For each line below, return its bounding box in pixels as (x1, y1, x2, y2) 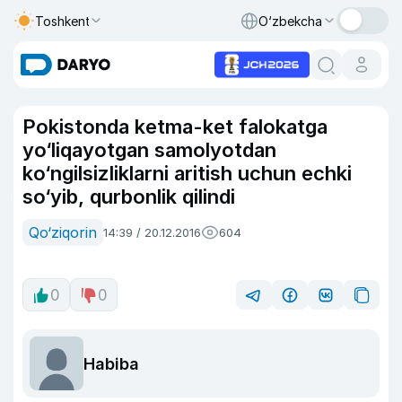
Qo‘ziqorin (29, 223, 97, 241)
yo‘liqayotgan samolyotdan (22, 138, 276, 162)
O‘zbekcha (258, 13, 322, 29)
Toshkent (35, 13, 91, 29)
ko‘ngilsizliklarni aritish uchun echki (22, 162, 352, 185)
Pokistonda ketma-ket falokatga (22, 115, 328, 138)
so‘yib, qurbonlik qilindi (22, 185, 235, 208)
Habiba (83, 354, 139, 373)
